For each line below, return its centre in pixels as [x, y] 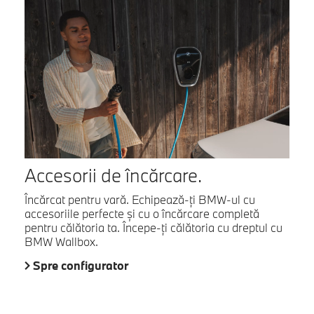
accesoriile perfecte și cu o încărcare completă [142, 214]
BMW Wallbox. [61, 242]
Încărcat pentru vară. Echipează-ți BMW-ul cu [140, 200]
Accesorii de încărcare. [113, 176]
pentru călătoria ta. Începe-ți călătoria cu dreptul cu [153, 228]
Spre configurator [81, 266]
